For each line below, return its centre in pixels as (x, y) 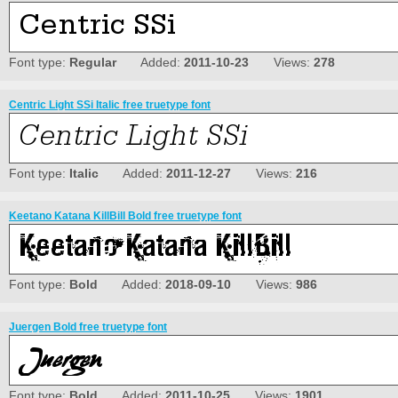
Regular (93, 63)
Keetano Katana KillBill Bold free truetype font (125, 216)
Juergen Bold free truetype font (88, 327)
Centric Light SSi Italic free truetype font (110, 105)
